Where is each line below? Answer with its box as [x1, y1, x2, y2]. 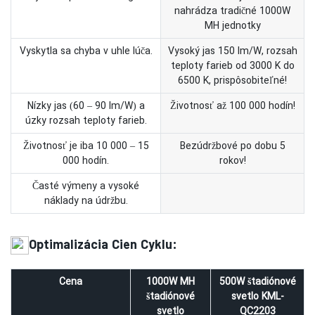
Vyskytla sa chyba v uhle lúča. [19, 43, 153, 58]
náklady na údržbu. [44, 193, 128, 208]
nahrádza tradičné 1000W [174, 3, 290, 18]
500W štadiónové [219, 274, 296, 290]
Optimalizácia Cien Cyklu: [29, 236, 177, 252]
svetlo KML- [231, 289, 284, 304]
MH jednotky [204, 18, 261, 33]
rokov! [219, 153, 246, 168]
